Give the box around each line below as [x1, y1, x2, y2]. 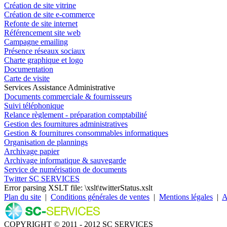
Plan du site [4, 192, 41, 201]
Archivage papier [4, 146, 59, 156]
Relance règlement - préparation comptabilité [4, 110, 147, 119]
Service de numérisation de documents [4, 165, 127, 174]
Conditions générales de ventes [51, 192, 149, 201]
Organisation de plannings [4, 137, 88, 146]
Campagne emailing [4, 37, 68, 46]
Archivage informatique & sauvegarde [4, 156, 126, 165]
